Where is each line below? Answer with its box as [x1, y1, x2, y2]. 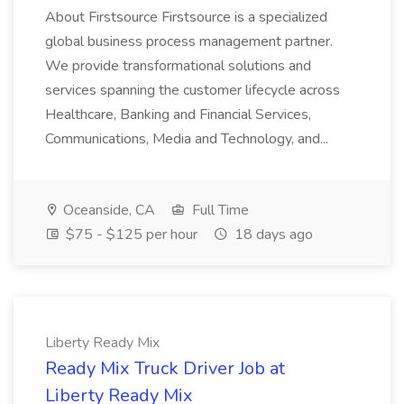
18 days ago [231, 225, 313, 244]
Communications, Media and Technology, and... [45, 129, 328, 149]
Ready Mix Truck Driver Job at [45, 356, 285, 381]
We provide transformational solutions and [45, 56, 311, 76]
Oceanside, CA [60, 200, 155, 220]
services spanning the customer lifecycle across [45, 80, 340, 100]
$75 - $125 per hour [62, 225, 197, 244]
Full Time [188, 200, 249, 220]
